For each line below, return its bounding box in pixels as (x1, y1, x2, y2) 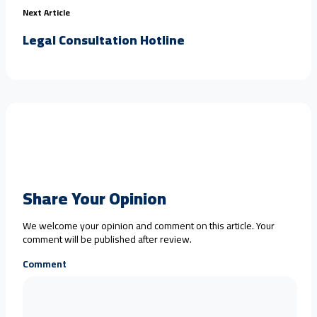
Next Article (23, 4, 70, 21)
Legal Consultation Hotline (23, 28, 185, 52)
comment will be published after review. (23, 229, 192, 248)
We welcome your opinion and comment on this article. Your (23, 216, 275, 235)
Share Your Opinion (23, 182, 166, 214)
